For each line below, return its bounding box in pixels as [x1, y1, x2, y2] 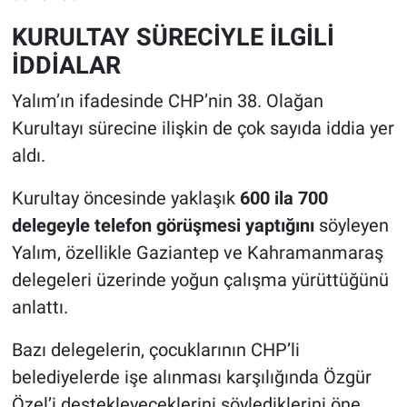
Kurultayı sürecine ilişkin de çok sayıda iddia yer [11, 116, 394, 139]
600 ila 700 [239, 186, 328, 209]
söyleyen [313, 213, 389, 236]
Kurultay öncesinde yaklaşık [11, 186, 240, 209]
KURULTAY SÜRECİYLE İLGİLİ [11, 23, 334, 52]
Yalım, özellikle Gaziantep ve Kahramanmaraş [11, 241, 383, 263]
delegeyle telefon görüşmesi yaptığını [11, 213, 314, 236]
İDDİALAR [11, 51, 121, 80]
